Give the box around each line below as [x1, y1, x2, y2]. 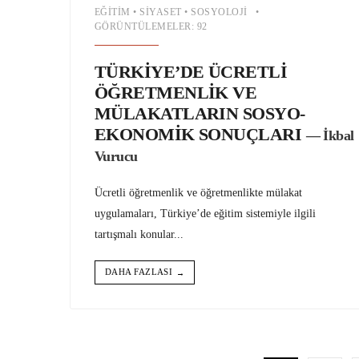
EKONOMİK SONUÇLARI [95, 124, 302, 145]
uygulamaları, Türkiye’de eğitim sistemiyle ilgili [95, 207, 316, 220]
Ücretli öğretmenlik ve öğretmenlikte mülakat [95, 186, 302, 200]
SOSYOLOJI [191, 6, 248, 18]
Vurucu [95, 148, 138, 165]
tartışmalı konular [95, 228, 174, 241]
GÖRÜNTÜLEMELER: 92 [95, 21, 208, 33]
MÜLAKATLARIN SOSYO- [95, 103, 305, 124]
